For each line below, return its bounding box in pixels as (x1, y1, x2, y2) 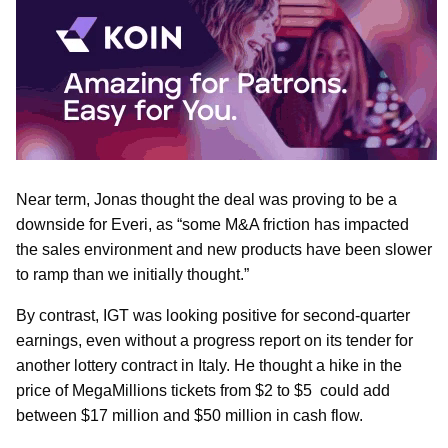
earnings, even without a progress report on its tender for (16, 331, 413, 349)
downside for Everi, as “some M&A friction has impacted (16, 215, 409, 233)
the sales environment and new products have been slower (16, 240, 432, 258)
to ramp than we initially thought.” (16, 265, 249, 283)
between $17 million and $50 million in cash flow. (16, 406, 363, 424)
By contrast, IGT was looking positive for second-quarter (16, 306, 410, 324)
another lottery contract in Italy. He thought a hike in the (16, 356, 402, 374)
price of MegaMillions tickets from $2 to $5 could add (16, 381, 390, 399)
